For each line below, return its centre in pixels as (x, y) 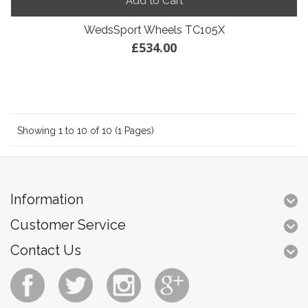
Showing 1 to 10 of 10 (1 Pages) (86, 130)
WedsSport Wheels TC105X (154, 30)
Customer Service (68, 224)
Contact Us (46, 250)
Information (47, 199)
